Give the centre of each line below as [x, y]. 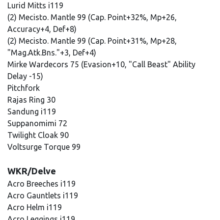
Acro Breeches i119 [42, 184]
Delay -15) [25, 76]
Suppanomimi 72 [38, 123]
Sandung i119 [33, 111]
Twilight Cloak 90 [39, 135]
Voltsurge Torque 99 [45, 147]
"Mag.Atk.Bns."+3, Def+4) [52, 53]
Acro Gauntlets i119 [44, 195]
